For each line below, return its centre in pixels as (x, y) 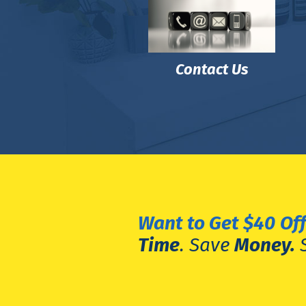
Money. (264, 245)
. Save (207, 245)
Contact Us (211, 70)
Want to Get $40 (206, 223)
